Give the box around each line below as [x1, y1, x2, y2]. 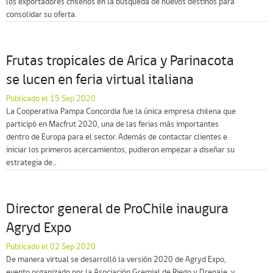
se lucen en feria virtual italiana [6, 73, 194, 88]
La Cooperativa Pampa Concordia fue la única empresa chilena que [6, 107, 236, 116]
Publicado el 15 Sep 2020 [6, 94, 96, 104]
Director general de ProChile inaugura [6, 202, 229, 217]
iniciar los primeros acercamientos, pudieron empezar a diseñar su [6, 146, 235, 155]
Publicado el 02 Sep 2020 [6, 243, 96, 252]
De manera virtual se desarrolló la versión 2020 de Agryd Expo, [6, 255, 226, 264]
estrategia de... [6, 158, 56, 168]
